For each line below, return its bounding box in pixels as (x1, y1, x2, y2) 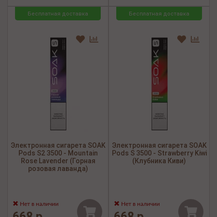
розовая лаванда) (28, 165, 88, 173)
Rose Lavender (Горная (20, 157, 95, 165)
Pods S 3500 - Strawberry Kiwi (111, 149, 207, 157)
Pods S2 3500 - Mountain (18, 149, 98, 157)
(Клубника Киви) (132, 157, 186, 165)
